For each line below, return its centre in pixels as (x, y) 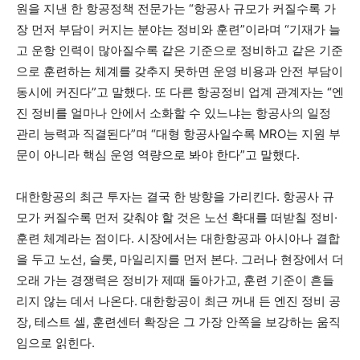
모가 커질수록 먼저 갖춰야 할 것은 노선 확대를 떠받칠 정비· (177, 218)
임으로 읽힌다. (55, 343)
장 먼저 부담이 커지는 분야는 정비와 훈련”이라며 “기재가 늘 (178, 30)
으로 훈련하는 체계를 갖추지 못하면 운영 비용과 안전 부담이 (180, 72)
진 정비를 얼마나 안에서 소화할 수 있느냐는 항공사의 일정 (174, 113)
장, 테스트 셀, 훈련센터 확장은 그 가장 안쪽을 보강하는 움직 (178, 322)
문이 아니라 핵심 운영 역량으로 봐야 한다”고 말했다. (158, 155)
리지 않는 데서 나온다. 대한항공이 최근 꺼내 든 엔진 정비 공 (178, 301)
